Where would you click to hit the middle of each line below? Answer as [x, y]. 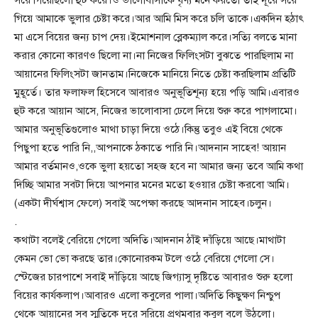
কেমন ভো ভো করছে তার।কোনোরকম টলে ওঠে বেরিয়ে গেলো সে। [144, 258]
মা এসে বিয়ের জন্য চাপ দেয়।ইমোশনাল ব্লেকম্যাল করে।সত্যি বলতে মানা [155, 37]
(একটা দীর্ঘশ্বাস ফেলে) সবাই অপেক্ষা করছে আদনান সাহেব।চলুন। [143, 203]
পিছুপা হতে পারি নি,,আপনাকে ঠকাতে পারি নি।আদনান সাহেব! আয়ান [150, 148]
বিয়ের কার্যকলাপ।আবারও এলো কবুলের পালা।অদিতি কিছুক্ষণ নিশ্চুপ [147, 295]
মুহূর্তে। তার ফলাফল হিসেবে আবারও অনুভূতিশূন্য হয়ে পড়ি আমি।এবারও [157, 92]
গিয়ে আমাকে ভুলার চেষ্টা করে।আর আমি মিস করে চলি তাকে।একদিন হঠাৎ [159, 18]
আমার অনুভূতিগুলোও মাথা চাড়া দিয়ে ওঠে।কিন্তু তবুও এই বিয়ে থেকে [148, 129]
